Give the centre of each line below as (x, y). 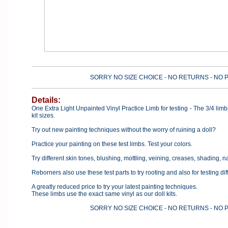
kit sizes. (43, 116)
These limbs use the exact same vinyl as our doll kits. (104, 194)
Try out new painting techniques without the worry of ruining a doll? (123, 130)
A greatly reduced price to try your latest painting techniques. (114, 187)
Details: (47, 100)
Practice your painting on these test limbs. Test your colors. (112, 144)
